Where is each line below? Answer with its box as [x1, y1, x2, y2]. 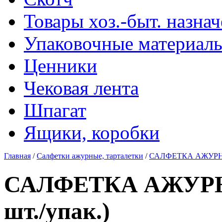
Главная [4, 152, 31, 160]
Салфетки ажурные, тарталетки [37, 152, 143, 160]
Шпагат [24, 100, 86, 121]
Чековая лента [24, 77, 139, 99]
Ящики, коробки [24, 122, 160, 143]
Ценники [24, 55, 97, 76]
